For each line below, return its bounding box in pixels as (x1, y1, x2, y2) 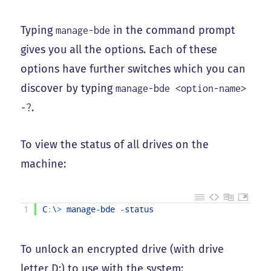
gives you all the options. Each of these (21, 42, 218, 56)
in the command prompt (110, 23, 236, 37)
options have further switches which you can (21, 62, 246, 76)
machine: (21, 157, 67, 171)
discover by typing (21, 81, 116, 95)
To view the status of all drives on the (21, 137, 209, 151)
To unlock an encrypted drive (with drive (21, 243, 224, 256)
